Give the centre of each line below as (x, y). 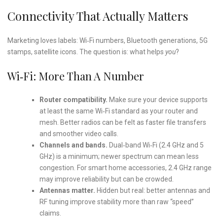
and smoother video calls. (79, 133)
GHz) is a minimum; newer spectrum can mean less (119, 156)
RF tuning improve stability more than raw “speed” (116, 202)
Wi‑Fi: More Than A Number (76, 76)
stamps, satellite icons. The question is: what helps (86, 52)
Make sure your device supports (157, 99)
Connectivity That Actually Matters (98, 16)
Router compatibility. (73, 99)
